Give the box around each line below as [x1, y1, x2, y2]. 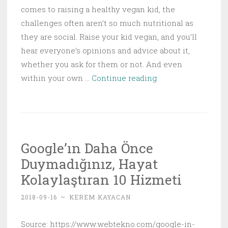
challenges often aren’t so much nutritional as [21, 18, 193, 28]
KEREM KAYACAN [69, 193, 131, 201]
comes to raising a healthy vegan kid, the [21, 4, 175, 14]
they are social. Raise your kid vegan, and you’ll [21, 32, 197, 42]
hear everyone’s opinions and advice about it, [21, 45, 190, 55]
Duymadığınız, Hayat [21, 155, 158, 173]
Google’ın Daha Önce [21, 139, 153, 157]
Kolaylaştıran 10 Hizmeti [21, 170, 182, 188]
